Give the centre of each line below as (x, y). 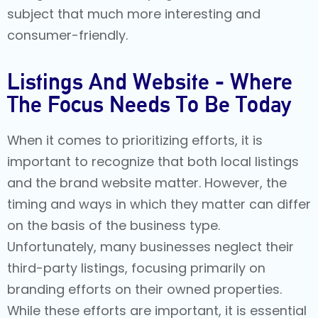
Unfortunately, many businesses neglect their (150, 247)
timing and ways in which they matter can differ (159, 204)
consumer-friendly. (67, 35)
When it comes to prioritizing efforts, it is (135, 141)
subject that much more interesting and (134, 13)
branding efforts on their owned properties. (144, 290)
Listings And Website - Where (150, 82)
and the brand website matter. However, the (147, 183)
